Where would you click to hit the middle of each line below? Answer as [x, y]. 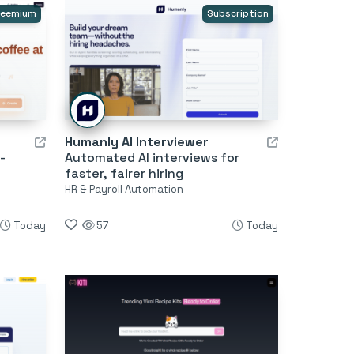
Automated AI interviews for [152, 157]
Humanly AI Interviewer [136, 141]
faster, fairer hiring [124, 173]
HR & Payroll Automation [124, 189]
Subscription [237, 13]
